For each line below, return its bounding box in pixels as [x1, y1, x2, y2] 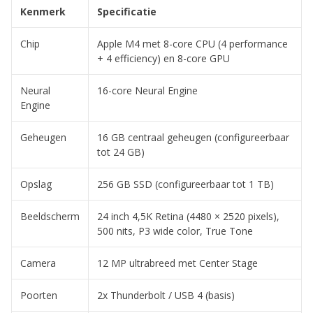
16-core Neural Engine [97, 83, 198, 97]
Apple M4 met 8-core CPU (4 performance [97, 36, 288, 50]
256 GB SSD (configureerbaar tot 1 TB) [97, 177, 274, 191]
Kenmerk [20, 4, 66, 18]
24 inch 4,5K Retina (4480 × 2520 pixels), [97, 209, 279, 223]
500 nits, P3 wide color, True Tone [97, 224, 253, 238]
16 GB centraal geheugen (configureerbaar [97, 130, 289, 144]
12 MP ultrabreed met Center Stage [97, 256, 258, 270]
